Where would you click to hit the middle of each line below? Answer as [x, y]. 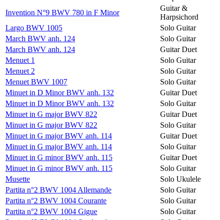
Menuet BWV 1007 [36, 82]
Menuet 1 [20, 60]
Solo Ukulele [180, 179]
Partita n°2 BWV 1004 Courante [56, 200]
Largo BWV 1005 [34, 27]
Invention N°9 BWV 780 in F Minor [62, 12]
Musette [18, 179]
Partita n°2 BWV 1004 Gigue [51, 211]
